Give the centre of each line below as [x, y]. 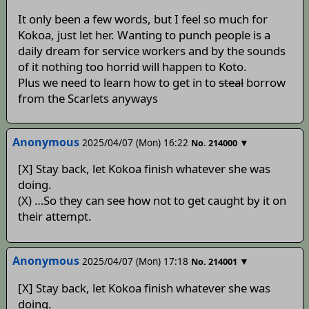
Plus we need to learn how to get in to [118, 82]
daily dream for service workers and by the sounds [151, 50]
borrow [264, 82]
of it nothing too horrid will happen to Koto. [132, 66]
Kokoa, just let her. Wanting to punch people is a [144, 34]
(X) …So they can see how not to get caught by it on [152, 201]
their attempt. [54, 217]
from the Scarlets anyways [88, 98]
